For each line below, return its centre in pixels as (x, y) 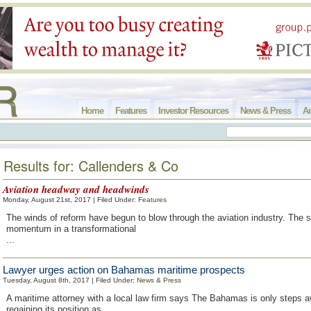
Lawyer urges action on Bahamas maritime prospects (124, 270)
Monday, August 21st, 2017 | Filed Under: (70, 200)
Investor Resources (193, 111)
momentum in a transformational (71, 229)
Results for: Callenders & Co (91, 166)
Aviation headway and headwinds (76, 189)
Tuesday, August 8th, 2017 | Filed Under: (70, 280)
